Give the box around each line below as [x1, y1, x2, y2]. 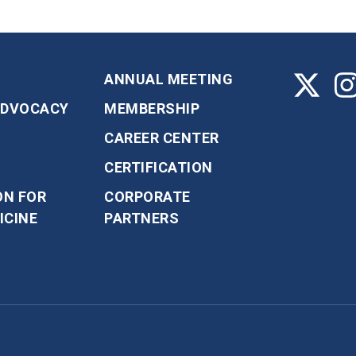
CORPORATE [104, 188, 191, 205]
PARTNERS [104, 209, 179, 226]
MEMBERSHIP [104, 99, 199, 117]
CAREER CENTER [104, 129, 219, 146]
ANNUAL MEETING [104, 70, 233, 87]
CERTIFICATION [104, 158, 213, 176]
